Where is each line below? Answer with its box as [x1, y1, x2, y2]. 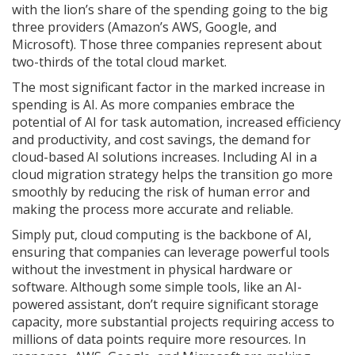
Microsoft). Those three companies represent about [12, 36, 322, 54]
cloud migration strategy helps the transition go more [12, 166, 333, 184]
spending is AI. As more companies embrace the [12, 96, 295, 114]
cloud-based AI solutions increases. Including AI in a [12, 148, 317, 166]
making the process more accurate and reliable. [12, 200, 296, 219]
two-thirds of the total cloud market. [12, 53, 230, 71]
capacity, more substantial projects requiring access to [12, 313, 334, 331]
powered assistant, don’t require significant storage [12, 296, 319, 314]
